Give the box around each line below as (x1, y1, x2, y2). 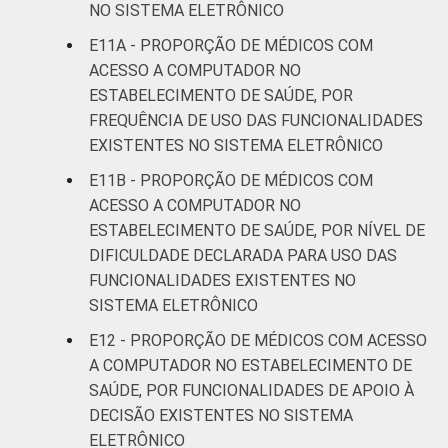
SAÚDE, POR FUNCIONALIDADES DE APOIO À (89, 380, 414, 400)
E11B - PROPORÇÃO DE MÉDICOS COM (89, 170, 373, 190)
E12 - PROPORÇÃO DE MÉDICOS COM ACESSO (89, 330, 427, 350)
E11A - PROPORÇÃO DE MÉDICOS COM (89, 35, 373, 55)
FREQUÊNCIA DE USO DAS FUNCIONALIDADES (89, 110, 423, 130)
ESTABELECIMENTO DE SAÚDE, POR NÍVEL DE (89, 220, 425, 240)
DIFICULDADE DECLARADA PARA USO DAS (89, 245, 397, 265)
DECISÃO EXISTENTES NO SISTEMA (89, 405, 353, 425)
